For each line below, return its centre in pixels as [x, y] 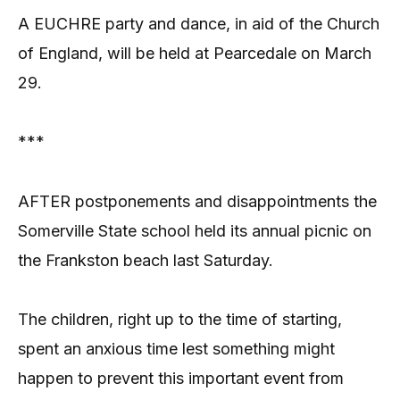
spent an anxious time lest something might [176, 348]
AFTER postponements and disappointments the [197, 201]
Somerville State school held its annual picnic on [195, 230]
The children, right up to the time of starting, [180, 319]
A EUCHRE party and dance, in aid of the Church [199, 23]
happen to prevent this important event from [181, 378]
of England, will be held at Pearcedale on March [195, 53]
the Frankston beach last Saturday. [146, 260]
